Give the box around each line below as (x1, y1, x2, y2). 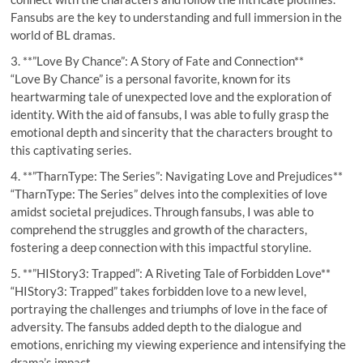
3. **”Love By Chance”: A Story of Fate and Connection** (11, 53, 305, 68)
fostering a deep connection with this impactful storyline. (11, 239, 312, 254)
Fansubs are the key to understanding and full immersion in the (11, 9, 343, 24)
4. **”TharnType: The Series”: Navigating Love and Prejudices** (11, 168, 344, 183)
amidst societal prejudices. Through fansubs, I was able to (11, 203, 314, 219)
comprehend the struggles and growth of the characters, (11, 221, 308, 237)
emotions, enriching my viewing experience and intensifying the (11, 336, 347, 352)
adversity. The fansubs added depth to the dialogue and (11, 318, 302, 334)
